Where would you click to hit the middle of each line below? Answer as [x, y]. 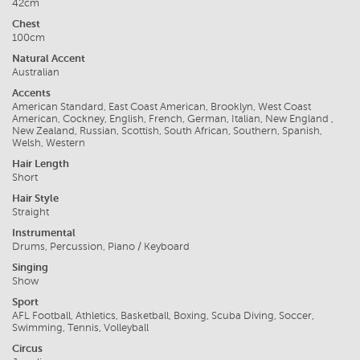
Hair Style [35, 198]
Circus [27, 349]
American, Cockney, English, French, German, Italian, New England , [173, 119]
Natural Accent [49, 59]
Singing [30, 268]
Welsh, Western [49, 143]
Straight [31, 213]
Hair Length [41, 164]
